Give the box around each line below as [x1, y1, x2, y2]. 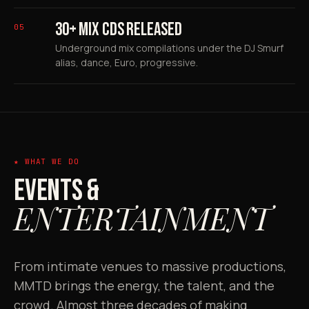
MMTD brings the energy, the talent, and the [14, 277, 275, 294]
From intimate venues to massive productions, [14, 257, 286, 275]
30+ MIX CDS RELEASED [55, 19, 182, 41]
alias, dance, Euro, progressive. [55, 55, 198, 69]
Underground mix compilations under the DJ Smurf [55, 41, 283, 54]
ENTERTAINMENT [14, 197, 272, 238]
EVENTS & [14, 172, 100, 209]
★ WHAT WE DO [14, 156, 79, 166]
